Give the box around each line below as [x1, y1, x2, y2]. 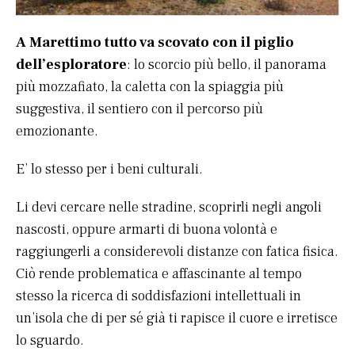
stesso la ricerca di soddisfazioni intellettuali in [16, 287, 301, 306]
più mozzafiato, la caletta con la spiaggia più [16, 78, 284, 97]
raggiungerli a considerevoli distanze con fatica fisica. [16, 242, 338, 261]
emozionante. [16, 122, 98, 141]
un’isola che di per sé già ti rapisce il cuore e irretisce [16, 309, 338, 328]
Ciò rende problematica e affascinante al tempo [16, 265, 302, 284]
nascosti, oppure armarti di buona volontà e [16, 220, 277, 239]
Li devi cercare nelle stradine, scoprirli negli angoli [16, 198, 322, 217]
